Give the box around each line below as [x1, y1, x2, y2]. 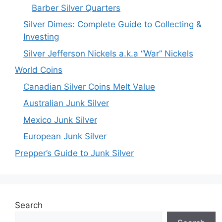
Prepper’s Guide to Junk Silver [15, 148, 134, 158]
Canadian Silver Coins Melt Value [23, 81, 155, 92]
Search [15, 200, 43, 210]
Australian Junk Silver [23, 98, 109, 108]
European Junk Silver [23, 131, 107, 141]
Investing [23, 32, 59, 42]
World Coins [15, 65, 62, 75]
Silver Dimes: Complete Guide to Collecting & [23, 19, 202, 29]
